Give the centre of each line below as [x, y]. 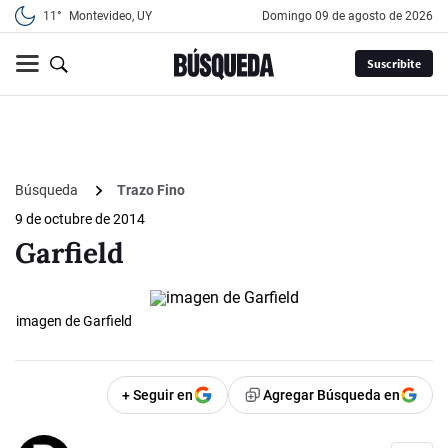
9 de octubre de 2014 [80, 219]
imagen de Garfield [74, 321]
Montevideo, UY [110, 16]
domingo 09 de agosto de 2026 [351, 16]
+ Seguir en [157, 395]
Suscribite [393, 64]
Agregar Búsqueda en [331, 395]
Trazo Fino [151, 190]
